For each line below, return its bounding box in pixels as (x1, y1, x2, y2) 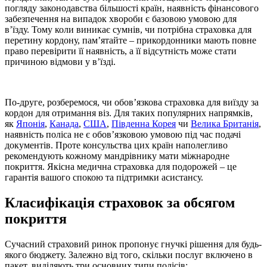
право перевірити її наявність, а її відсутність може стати (5, 45, 237, 56)
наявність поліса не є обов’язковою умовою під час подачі (5, 129, 241, 139)
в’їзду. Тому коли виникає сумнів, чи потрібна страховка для (5, 24, 252, 35)
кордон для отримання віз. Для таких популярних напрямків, (5, 107, 253, 118)
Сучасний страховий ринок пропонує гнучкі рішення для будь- (5, 238, 262, 249)
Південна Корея (111, 118, 176, 129)
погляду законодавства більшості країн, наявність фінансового (5, 2, 259, 13)
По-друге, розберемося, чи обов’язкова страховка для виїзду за (5, 97, 259, 107)
